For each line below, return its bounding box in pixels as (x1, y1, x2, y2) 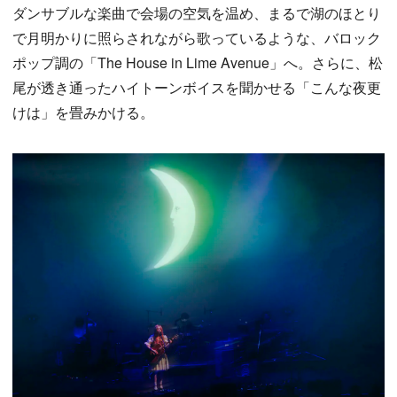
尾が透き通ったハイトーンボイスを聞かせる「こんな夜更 (12, 77, 381, 98)
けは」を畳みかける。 (12, 102, 154, 123)
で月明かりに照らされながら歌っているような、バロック (12, 27, 381, 49)
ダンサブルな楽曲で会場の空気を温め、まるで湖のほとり (12, 3, 381, 24)
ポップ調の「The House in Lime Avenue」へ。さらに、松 (12, 52, 383, 74)
